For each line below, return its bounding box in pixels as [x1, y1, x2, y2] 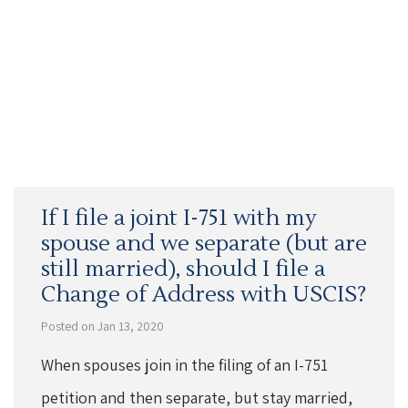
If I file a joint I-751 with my [41, 203, 317, 232]
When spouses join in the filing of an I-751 [41, 353, 328, 375]
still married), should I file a [41, 254, 325, 283]
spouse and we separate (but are [41, 229, 367, 258]
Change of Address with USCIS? [41, 280, 366, 309]
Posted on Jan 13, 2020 [41, 317, 164, 334]
